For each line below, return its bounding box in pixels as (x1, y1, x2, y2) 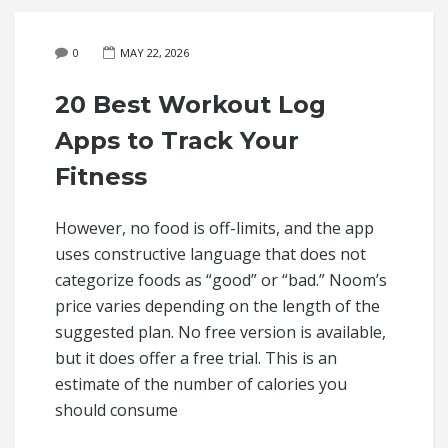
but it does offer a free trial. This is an (55, 347, 337, 369)
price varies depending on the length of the (55, 295, 380, 317)
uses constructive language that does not (55, 243, 366, 265)
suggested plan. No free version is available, (55, 321, 386, 343)
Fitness (55, 162, 147, 191)
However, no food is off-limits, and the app (55, 217, 374, 239)
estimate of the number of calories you (55, 373, 347, 395)
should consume (55, 399, 178, 421)
